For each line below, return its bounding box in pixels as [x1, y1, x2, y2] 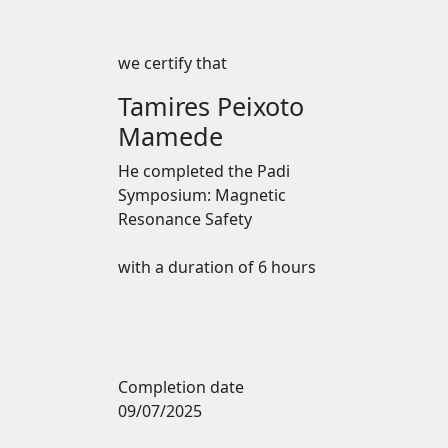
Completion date [118, 375, 244, 398]
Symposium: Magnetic [118, 183, 286, 206]
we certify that [118, 51, 227, 74]
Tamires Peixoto [118, 88, 304, 123]
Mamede [118, 118, 223, 153]
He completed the [118, 159, 257, 182]
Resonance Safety [118, 207, 252, 230]
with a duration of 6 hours [118, 255, 316, 278]
